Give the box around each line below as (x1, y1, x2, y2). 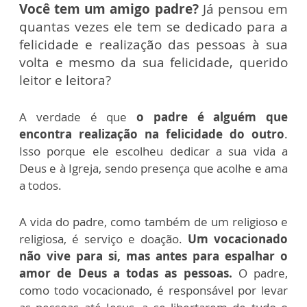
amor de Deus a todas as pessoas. (19, 265, 238, 281)
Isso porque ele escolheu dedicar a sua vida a (19, 143, 288, 159)
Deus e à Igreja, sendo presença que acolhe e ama (19, 160, 288, 176)
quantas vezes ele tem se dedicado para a (19, 18, 288, 36)
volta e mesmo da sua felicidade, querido (19, 53, 288, 71)
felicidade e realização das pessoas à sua (19, 36, 288, 53)
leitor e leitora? (19, 71, 111, 89)
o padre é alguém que (136, 109, 288, 125)
